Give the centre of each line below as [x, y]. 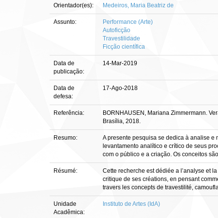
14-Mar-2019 [120, 63]
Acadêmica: [70, 212]
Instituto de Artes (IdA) [131, 204]
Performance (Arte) [128, 22]
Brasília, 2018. [122, 121]
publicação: [70, 72]
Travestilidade [121, 38]
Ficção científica [124, 47]
